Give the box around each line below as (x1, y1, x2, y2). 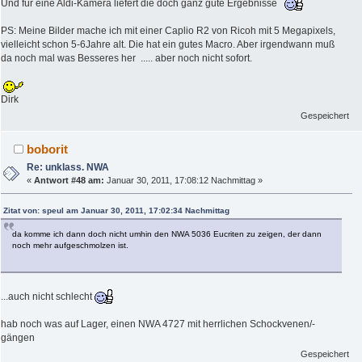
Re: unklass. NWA (27, 162, 110, 174)
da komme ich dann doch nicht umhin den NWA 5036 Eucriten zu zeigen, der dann (12, 229, 322, 239)
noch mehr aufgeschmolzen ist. (12, 241, 128, 250)
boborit (27, 142, 69, 157)
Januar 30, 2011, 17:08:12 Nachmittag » (104, 175, 263, 186)
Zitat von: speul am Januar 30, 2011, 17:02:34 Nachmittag (3, 206, 229, 216)
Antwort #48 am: (34, 175, 105, 186)
